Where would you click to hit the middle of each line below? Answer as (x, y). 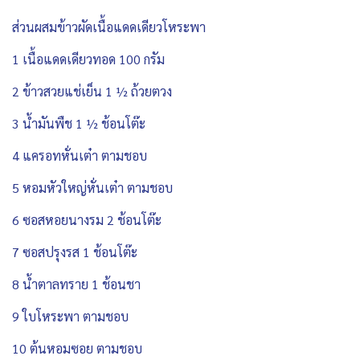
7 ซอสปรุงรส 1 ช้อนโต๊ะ (75, 252)
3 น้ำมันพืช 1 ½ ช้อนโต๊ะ (79, 124)
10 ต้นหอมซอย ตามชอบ (77, 349)
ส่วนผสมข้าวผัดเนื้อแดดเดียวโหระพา (110, 27)
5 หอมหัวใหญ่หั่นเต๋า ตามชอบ (92, 188)
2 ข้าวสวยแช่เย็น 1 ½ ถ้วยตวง (92, 92)
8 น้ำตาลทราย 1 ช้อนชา (76, 284)
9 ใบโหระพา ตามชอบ (70, 317)
